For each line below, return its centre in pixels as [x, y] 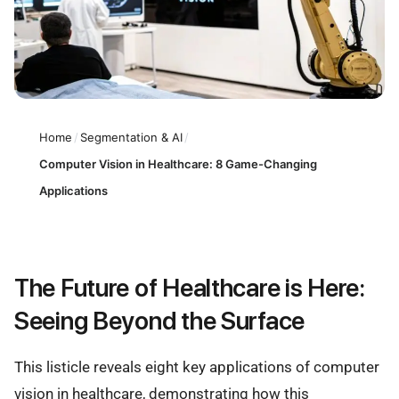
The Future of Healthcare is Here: [190, 288]
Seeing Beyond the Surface [159, 321]
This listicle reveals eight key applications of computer [197, 367]
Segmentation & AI [131, 137]
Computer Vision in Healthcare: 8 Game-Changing [178, 163]
